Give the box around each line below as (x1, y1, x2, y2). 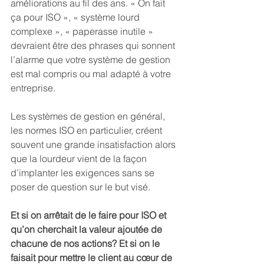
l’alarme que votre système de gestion (11, 54, 173, 65)
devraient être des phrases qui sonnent (11, 39, 177, 51)
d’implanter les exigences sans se (11, 167, 157, 179)
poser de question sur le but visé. (11, 181, 153, 193)
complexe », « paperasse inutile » (11, 25, 156, 37)
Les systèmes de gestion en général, (11, 110, 167, 122)
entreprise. (11, 82, 58, 94)
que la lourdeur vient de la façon (11, 153, 149, 164)
